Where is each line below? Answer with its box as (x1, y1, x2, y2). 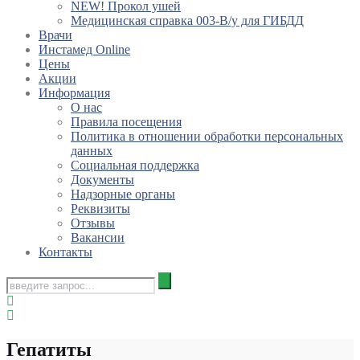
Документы (71, 173, 134, 187)
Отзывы (71, 216, 115, 231)
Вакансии (71, 231, 125, 245)
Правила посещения (71, 115, 182, 129)
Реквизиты (71, 202, 130, 216)
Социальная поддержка (71, 158, 199, 173)
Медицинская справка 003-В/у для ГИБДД (71, 14, 304, 28)
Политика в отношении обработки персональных (71, 129, 343, 144)
